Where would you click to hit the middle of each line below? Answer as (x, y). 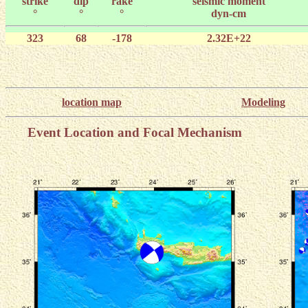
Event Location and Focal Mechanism (135, 132)
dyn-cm (229, 13)
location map (92, 102)
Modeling (263, 102)
